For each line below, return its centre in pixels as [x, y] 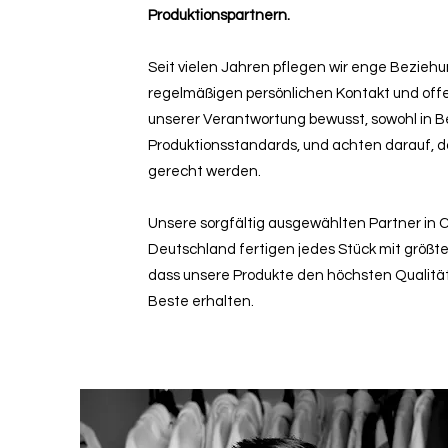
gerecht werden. [204, 171]
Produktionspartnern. [218, 15]
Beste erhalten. [200, 301]
